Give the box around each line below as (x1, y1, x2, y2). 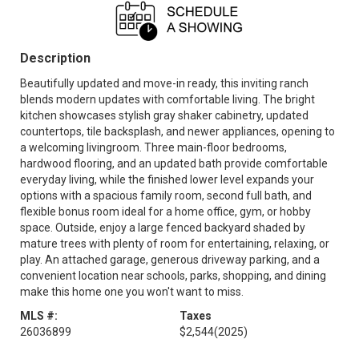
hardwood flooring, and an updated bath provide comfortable (20, 157, 328, 170)
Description (20, 50, 91, 66)
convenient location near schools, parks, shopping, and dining (20, 269, 326, 282)
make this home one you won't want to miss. (20, 285, 244, 298)
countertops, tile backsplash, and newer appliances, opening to (20, 125, 335, 138)
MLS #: (20, 309, 58, 322)
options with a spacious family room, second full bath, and (20, 189, 312, 202)
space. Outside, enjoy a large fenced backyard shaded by (20, 221, 305, 234)
